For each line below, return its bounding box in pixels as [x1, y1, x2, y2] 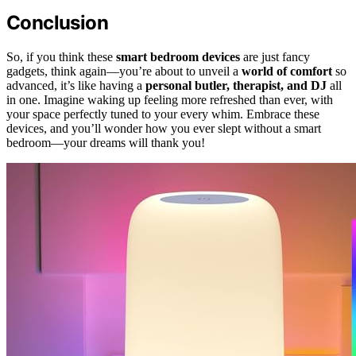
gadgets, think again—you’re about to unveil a [6, 64, 242, 78]
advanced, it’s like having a [6, 78, 145, 92]
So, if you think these [6, 49, 116, 64]
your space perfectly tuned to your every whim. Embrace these [6, 106, 319, 121]
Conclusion [6, 10, 108, 34]
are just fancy [240, 49, 310, 64]
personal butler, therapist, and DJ [145, 78, 327, 92]
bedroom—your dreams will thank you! [6, 135, 205, 149]
